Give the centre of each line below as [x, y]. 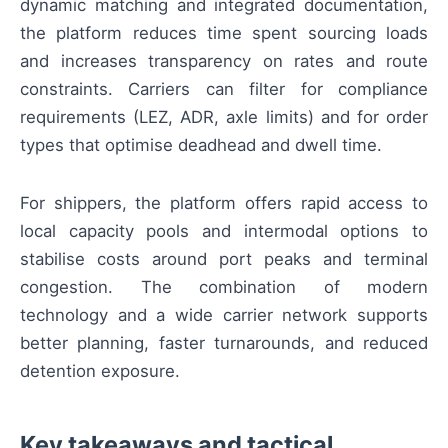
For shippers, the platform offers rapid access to [224, 203]
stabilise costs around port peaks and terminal [224, 259]
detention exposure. [100, 371]
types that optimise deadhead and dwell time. [201, 145]
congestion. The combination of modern [224, 287]
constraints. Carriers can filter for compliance [224, 89]
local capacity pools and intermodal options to [224, 231]
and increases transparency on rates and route [224, 61]
